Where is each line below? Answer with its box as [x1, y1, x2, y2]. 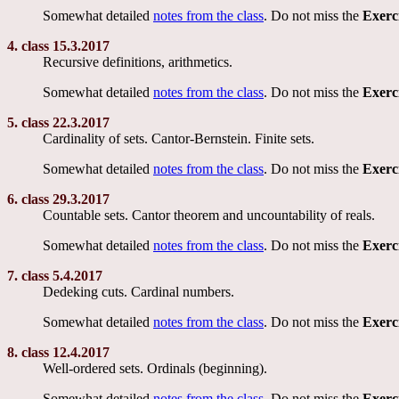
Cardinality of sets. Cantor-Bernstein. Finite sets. [43, 130, 314, 146]
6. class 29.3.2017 [7, 191, 110, 207]
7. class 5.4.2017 [7, 267, 102, 283]
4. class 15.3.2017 [7, 37, 110, 53]
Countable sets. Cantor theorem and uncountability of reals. [43, 207, 375, 223]
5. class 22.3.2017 [7, 114, 110, 130]
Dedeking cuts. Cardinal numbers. [43, 283, 234, 299]
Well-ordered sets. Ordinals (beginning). [43, 360, 267, 376]
